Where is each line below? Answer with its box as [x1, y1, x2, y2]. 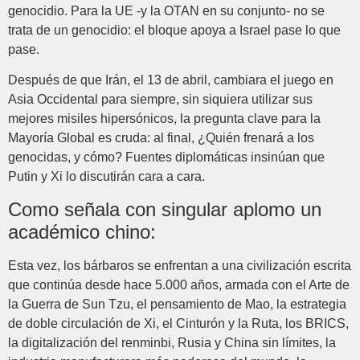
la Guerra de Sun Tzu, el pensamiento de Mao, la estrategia [8, 297, 346, 311]
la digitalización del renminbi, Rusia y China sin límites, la [8, 335, 336, 350]
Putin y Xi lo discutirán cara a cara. [8, 170, 205, 184]
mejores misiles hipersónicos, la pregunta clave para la [8, 112, 321, 126]
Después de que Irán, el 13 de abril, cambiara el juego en [8, 73, 333, 88]
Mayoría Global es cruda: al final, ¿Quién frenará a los [8, 131, 314, 145]
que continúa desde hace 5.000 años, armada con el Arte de [8, 277, 350, 292]
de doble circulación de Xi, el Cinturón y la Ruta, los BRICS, [8, 316, 349, 330]
